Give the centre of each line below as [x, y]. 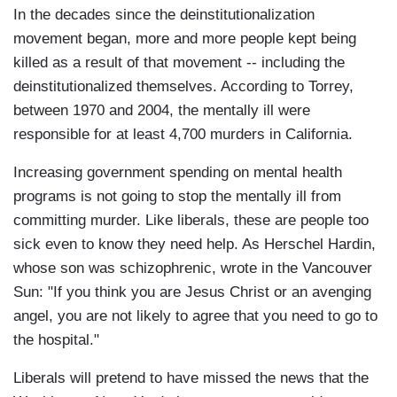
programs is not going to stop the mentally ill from [177, 197]
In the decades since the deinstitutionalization [164, 15]
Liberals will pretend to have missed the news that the [191, 378]
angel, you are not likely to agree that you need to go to [195, 316]
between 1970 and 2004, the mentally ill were [162, 111]
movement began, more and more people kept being [185, 39]
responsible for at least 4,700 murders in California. [183, 135]
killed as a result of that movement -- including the [179, 63]
